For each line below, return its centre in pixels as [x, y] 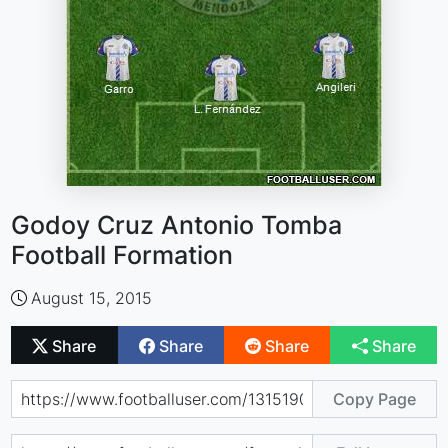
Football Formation [122, 255]
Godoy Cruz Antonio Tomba [177, 225]
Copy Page [374, 398]
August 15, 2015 [92, 298]
